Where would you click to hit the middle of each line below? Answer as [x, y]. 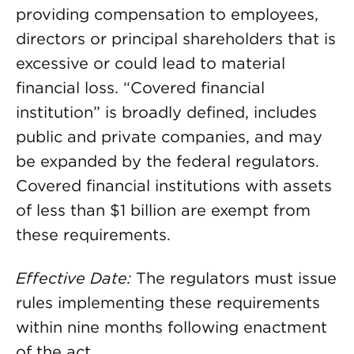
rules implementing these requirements [168, 303]
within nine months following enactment [171, 327]
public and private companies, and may [169, 137]
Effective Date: [73, 278]
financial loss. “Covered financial [140, 88]
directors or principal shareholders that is [176, 39]
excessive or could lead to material [151, 63]
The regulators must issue [234, 278]
